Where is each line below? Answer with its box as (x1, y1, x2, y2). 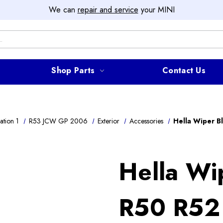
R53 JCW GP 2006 (29, 115, 88, 126)
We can (48, 4, 78, 15)
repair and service (77, 4, 138, 15)
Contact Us (162, 64, 206, 76)
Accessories (129, 115, 164, 126)
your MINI (138, 4, 175, 15)
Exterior (98, 115, 120, 126)
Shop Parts (51, 64, 95, 76)
